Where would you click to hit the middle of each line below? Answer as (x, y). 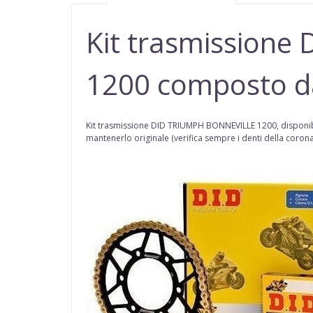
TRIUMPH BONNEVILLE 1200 (222, 126)
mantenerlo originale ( (130, 138)
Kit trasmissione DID (127, 126)
